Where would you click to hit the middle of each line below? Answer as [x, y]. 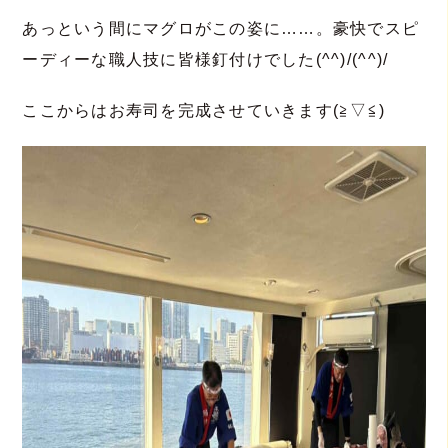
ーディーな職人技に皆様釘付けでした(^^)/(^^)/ [205, 59]
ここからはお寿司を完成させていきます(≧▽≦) [204, 110]
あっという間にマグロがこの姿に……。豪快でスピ [221, 28]
